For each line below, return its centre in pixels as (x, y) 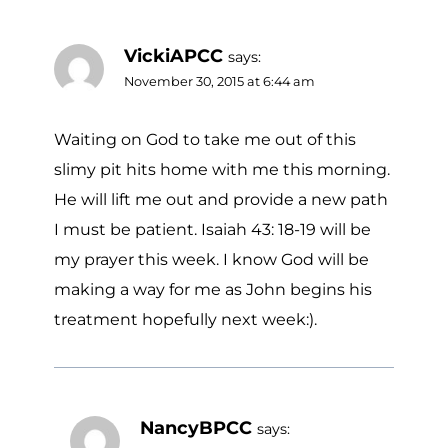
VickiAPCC (173, 56)
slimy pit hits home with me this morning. (222, 169)
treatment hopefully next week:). (185, 319)
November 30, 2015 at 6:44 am (219, 82)
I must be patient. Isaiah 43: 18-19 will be (212, 229)
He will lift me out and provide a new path (221, 199)
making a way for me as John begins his (213, 289)
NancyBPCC (196, 427)
